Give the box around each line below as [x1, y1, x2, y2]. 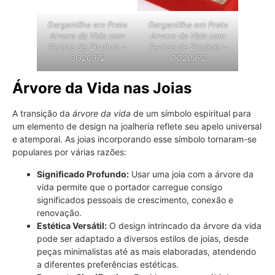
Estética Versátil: [37, 220, 107, 231]
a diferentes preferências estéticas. [37, 258, 179, 269]
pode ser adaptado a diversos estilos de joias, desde [37, 233, 249, 244]
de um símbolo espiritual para [131, 108, 251, 119]
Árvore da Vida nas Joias [12, 79, 192, 98]
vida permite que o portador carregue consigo [37, 181, 222, 192]
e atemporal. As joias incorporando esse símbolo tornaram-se [12, 134, 257, 145]
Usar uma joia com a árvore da [129, 168, 254, 179]
